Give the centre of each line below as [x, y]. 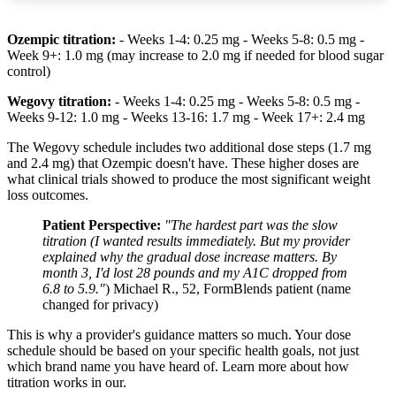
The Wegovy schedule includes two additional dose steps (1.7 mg [189, 148]
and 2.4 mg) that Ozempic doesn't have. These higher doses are [183, 164]
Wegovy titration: [59, 102]
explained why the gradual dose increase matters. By [190, 257]
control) [29, 72]
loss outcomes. [48, 195]
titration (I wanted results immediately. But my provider [196, 241]
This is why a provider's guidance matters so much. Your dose [179, 335]
